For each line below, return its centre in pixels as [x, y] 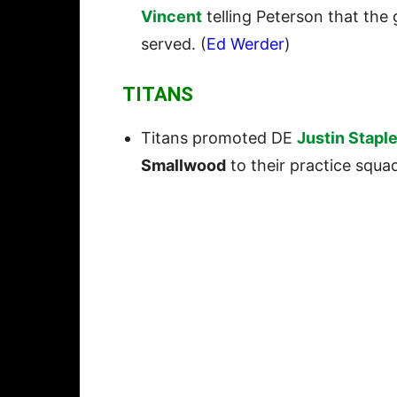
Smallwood [183, 166]
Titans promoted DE [219, 138]
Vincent [171, 17]
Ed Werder [245, 44]
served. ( [174, 44]
